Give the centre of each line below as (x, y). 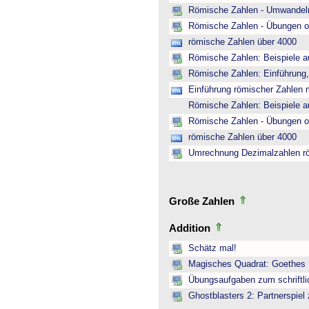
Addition (191, 228)
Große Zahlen (203, 201)
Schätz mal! (212, 248)
